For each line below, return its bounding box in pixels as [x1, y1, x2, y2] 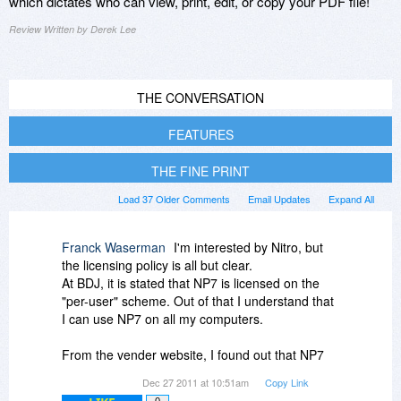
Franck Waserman [62, 237, 166, 256]
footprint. [62, 380, 112, 399]
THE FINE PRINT [151, 161, 250, 180]
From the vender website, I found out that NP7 [62, 345, 324, 363]
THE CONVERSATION [137, 88, 264, 107]
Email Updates [248, 191, 311, 206]
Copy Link [265, 374, 309, 389]
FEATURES [167, 124, 234, 143]
